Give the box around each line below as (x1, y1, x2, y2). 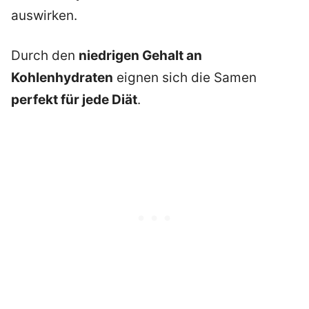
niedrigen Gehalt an (79, 48, 202, 64)
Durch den (11, 48, 79, 64)
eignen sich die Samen (113, 70, 257, 86)
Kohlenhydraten (11, 70, 113, 86)
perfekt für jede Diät (11, 92, 137, 108)
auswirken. (11, 7, 77, 23)
